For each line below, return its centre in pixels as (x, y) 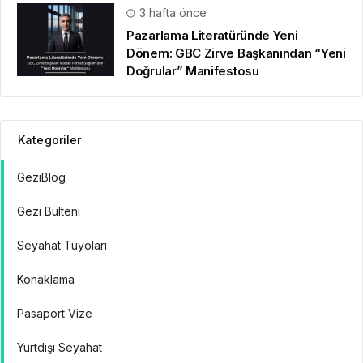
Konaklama (46, 280)
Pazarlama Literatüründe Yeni (212, 36)
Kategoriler (50, 140)
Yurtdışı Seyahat (60, 348)
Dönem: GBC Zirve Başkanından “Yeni (236, 53)
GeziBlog (41, 177)
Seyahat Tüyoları (62, 246)
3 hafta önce (171, 13)
